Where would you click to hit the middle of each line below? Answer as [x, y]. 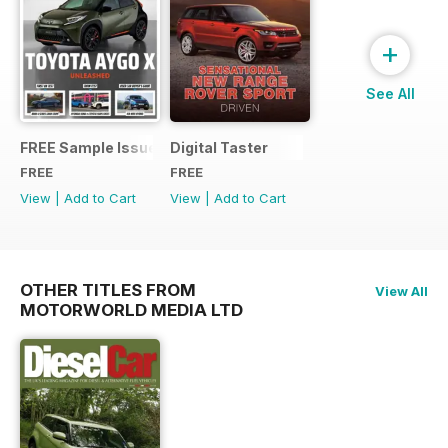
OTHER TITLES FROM [108, 289]
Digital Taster [219, 147]
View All [401, 290]
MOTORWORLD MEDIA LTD [131, 309]
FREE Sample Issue [88, 147]
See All [390, 93]
